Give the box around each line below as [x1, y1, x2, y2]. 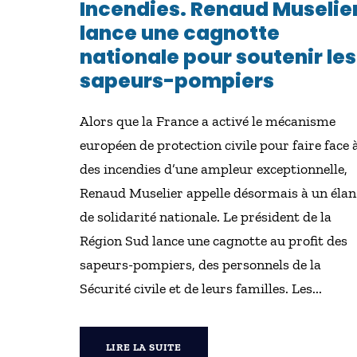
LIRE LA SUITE [105, 341, 182, 353]
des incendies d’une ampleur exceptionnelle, [79, 160, 347, 178]
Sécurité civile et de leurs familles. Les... [79, 280, 322, 297]
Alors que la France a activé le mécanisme [79, 112, 335, 130]
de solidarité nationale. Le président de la [79, 208, 331, 226]
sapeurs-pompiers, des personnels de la [79, 256, 321, 273]
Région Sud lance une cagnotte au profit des [79, 232, 347, 249]
